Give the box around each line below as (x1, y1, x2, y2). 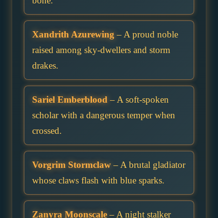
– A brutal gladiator (111, 159, 185, 170)
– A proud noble (114, 29, 178, 39)
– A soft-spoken (108, 94, 169, 105)
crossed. (32, 125, 62, 136)
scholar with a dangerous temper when (32, 109, 175, 120)
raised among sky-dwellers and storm (32, 44, 170, 55)
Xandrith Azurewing (32, 29, 114, 39)
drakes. (32, 60, 58, 71)
